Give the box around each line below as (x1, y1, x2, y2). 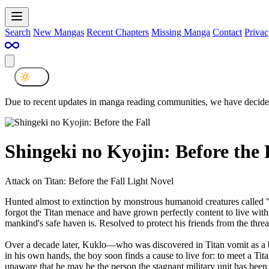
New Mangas (33, 26, 84, 37)
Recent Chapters (86, 26, 149, 37)
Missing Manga (151, 26, 210, 37)
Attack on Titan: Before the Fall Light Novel (5, 175, 174, 186)
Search (5, 26, 31, 37)
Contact (213, 26, 242, 37)
